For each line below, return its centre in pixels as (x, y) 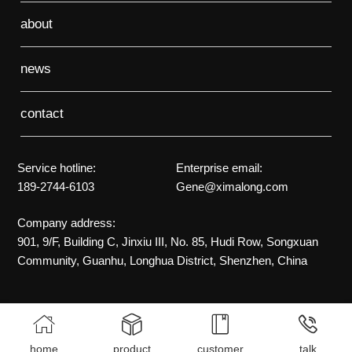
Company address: (67, 222)
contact (42, 113)
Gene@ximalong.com (232, 186)
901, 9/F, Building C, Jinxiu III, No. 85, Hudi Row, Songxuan (168, 241)
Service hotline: (57, 167)
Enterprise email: (219, 167)
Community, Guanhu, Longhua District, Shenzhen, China (163, 260)
